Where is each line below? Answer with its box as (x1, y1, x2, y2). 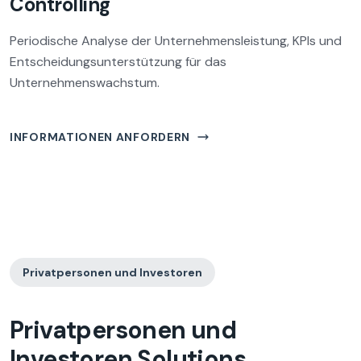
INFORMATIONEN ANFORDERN (10, 130, 191, 144)
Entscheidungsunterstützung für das (10, 53, 226, 70)
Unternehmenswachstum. (10, 74, 160, 91)
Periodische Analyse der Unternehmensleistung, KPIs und (10, 32, 342, 49)
